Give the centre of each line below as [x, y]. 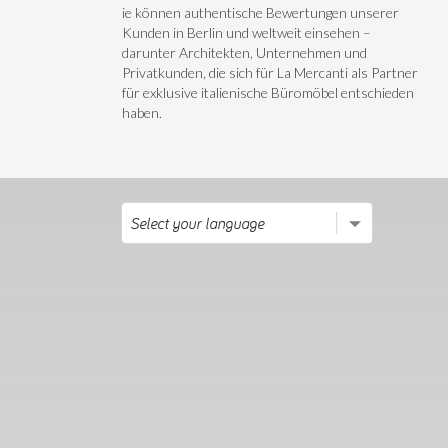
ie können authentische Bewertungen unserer [260, 12]
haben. [142, 112]
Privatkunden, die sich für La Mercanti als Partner [270, 72]
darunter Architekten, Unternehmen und [244, 52]
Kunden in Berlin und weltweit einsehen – [246, 32]
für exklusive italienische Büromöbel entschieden [268, 92]
